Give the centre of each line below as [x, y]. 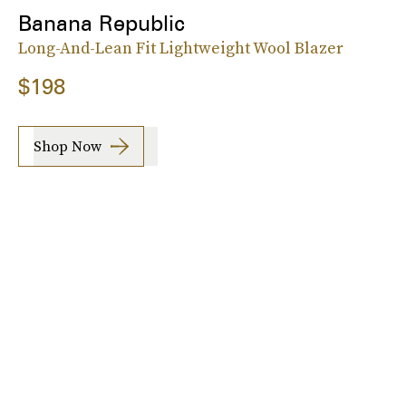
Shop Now [68, 146]
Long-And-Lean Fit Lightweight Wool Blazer [181, 47]
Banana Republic [101, 23]
